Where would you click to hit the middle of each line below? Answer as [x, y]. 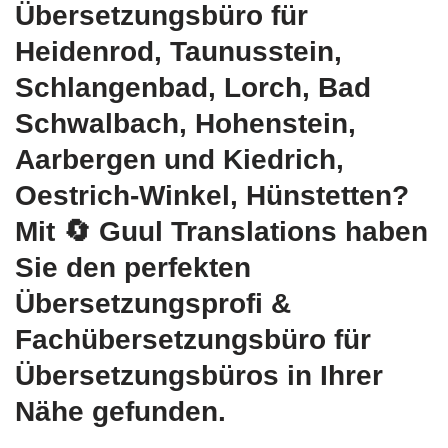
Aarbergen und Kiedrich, [179, 160]
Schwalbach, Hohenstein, [185, 124]
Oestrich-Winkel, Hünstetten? [212, 196]
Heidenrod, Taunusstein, [178, 52]
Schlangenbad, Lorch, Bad [193, 88]
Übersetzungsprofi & [153, 304]
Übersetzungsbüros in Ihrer [199, 376]
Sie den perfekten [133, 268]
